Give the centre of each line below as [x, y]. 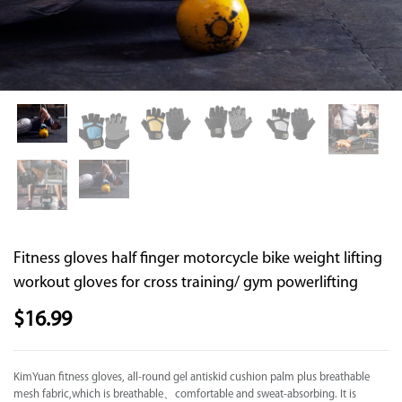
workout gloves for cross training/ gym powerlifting [186, 284]
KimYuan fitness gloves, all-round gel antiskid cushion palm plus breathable [192, 378]
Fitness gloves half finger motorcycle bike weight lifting [198, 259]
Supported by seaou [140, 68]
